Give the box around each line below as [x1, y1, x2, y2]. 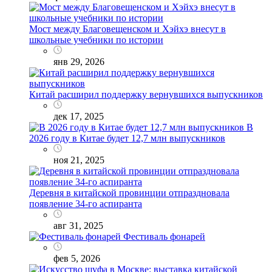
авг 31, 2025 [53, 220, 103, 231]
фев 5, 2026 [53, 253, 100, 263]
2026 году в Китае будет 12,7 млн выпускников [29, 132, 225, 143]
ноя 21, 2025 [53, 154, 104, 165]
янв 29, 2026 [53, 56, 104, 67]
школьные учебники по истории [29, 34, 163, 45]
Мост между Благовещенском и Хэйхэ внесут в [29, 23, 226, 34]
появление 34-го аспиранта [29, 198, 142, 209]
